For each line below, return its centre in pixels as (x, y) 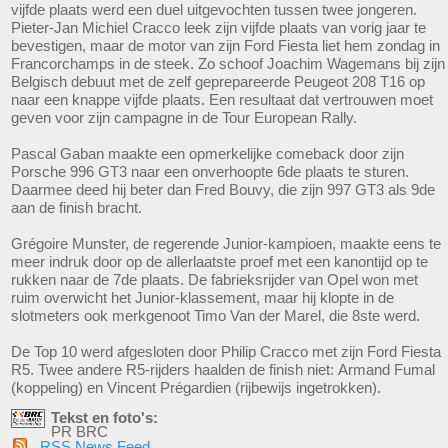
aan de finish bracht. (78, 207)
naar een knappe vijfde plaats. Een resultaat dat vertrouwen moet (222, 99)
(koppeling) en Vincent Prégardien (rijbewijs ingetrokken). (198, 387)
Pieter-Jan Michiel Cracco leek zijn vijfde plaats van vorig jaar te (218, 27)
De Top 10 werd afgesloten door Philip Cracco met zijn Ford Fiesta (226, 351)
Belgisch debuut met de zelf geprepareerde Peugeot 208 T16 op (218, 81)
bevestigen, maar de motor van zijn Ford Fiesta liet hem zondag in (225, 45)
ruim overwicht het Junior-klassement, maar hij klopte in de (202, 297)
